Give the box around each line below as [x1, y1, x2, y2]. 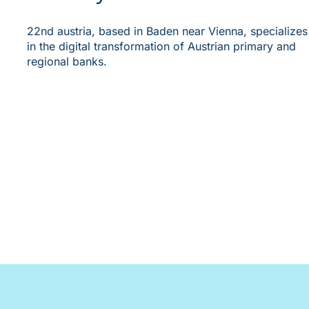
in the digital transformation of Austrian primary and [26, 39, 296, 53]
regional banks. [26, 54, 107, 68]
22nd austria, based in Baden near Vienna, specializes [26, 23, 308, 38]
